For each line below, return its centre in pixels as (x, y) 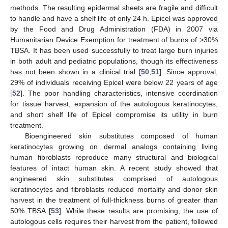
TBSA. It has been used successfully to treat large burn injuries (114, 50)
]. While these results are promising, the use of (138, 210)
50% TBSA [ (31, 210)
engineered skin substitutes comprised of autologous (114, 178)
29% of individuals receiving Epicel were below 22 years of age (114, 82)
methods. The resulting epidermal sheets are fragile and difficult (114, 7)
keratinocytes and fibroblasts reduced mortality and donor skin (114, 189)
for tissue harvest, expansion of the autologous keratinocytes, (114, 104)
